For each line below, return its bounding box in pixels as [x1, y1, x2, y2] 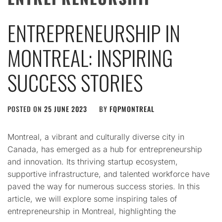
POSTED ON [7, 104, 44, 114]
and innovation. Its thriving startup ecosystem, [7, 157, 178, 167]
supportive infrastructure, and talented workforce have [7, 169, 210, 179]
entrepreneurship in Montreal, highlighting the [7, 206, 176, 217]
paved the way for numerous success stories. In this [7, 181, 200, 192]
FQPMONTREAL [110, 104, 155, 114]
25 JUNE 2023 [44, 104, 87, 114]
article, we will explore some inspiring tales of [7, 194, 177, 204]
